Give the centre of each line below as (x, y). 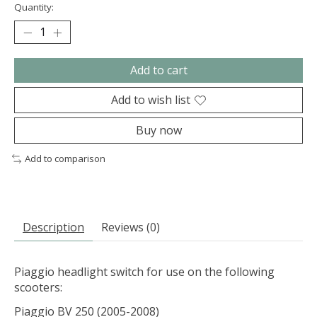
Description (53, 227)
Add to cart (158, 70)
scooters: (38, 288)
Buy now (158, 131)
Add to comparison (65, 159)
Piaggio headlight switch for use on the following (144, 272)
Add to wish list (151, 100)
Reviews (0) (131, 227)
